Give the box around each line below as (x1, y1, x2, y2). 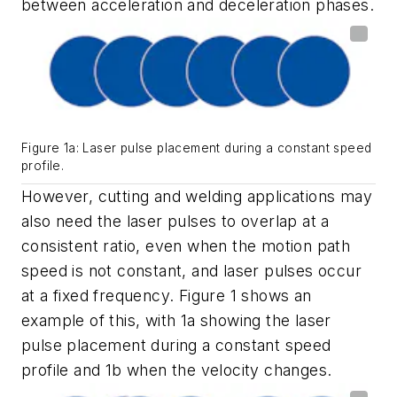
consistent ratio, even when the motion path (21, 236, 351, 255)
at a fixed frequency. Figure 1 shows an (21, 285, 312, 305)
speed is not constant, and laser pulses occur (21, 261, 362, 280)
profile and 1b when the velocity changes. (21, 360, 332, 379)
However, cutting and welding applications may (21, 186, 372, 206)
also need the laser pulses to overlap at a (21, 211, 330, 230)
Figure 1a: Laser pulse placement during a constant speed (21, 140, 372, 155)
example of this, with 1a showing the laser (21, 310, 331, 330)
